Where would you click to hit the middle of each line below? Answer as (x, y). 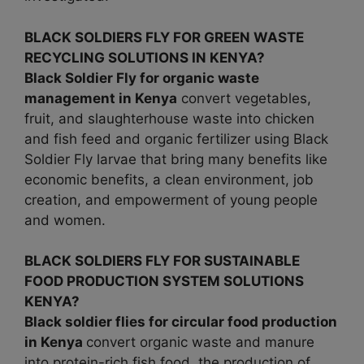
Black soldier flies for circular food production (181, 322)
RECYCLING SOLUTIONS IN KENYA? (145, 57)
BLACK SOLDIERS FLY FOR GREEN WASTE (164, 37)
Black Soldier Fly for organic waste (142, 78)
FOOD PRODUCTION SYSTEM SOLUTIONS (164, 282)
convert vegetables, (244, 98)
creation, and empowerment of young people (171, 199)
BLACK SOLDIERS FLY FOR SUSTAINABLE (162, 261)
